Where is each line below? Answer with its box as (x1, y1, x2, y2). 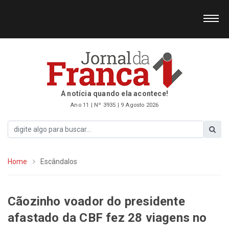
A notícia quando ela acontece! (61, 89, 168, 98)
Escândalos (40, 157, 78, 166)
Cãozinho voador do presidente (8, 194, 185, 209)
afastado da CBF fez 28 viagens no (8, 210, 207, 225)
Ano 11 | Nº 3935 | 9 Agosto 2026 (70, 102, 159, 108)
